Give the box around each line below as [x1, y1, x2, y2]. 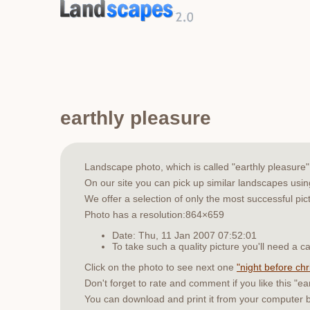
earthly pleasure [60, 107, 211, 129]
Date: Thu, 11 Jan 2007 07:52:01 [112, 229, 257, 241]
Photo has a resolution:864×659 [84, 208, 224, 220]
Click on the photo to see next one [84, 261, 237, 273]
